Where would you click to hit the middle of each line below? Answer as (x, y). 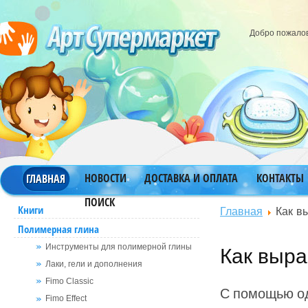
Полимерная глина (58, 229)
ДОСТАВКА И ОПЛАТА (191, 178)
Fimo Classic (69, 282)
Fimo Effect (66, 299)
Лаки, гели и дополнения (94, 264)
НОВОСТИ (105, 178)
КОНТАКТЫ (280, 178)
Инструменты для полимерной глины (119, 246)
